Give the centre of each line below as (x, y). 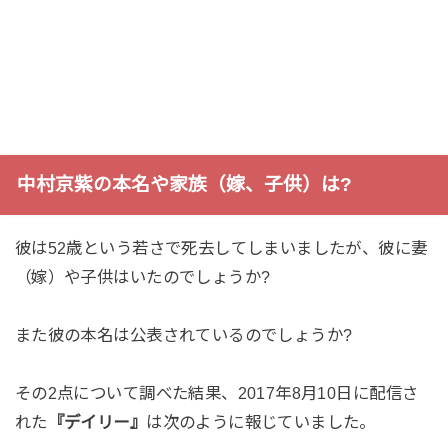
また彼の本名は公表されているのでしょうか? (183, 334)
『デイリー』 (97, 421)
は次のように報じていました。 (261, 421)
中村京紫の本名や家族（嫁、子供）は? (184, 185)
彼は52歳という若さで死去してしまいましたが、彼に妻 (221, 248)
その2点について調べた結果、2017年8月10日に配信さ (216, 392)
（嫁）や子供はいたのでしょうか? (142, 277)
